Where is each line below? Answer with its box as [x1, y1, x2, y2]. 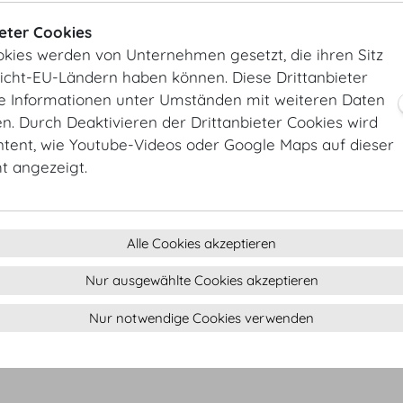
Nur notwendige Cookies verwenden [89, 309, 314, 327]
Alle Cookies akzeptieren [127, 234, 276, 252]
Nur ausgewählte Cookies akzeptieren [85, 272, 318, 289]
